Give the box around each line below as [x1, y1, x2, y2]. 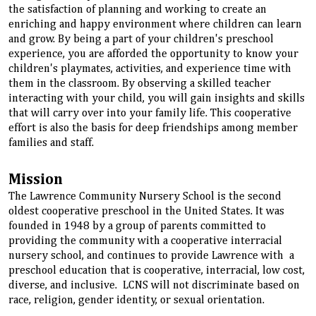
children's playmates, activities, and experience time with [8, 63, 291, 75]
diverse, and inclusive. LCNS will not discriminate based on [8, 280, 300, 292]
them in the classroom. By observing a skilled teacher [8, 78, 271, 90]
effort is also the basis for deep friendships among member [8, 122, 298, 134]
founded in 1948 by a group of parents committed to [8, 221, 266, 233]
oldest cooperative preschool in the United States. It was [8, 206, 284, 218]
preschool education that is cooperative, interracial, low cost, [8, 265, 305, 277]
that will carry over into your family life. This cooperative [8, 107, 291, 119]
